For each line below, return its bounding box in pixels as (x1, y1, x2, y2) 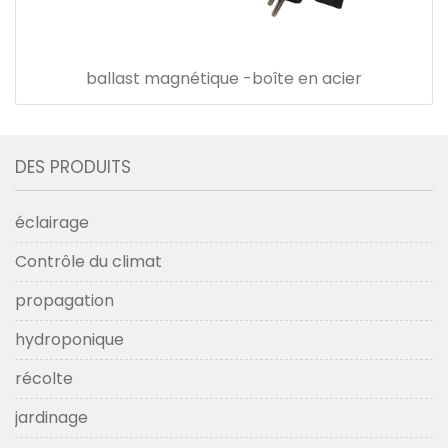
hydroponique (15, 327, 124, 351)
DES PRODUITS (15, 154, 131, 179)
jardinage (15, 405, 88, 429)
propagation (15, 288, 114, 312)
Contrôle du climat (15, 249, 162, 273)
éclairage (15, 210, 89, 234)
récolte (15, 366, 73, 390)
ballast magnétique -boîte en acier (86, 66, 362, 90)
